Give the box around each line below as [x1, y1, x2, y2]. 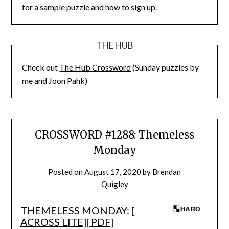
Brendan [152, 167, 181, 177]
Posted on [48, 167, 84, 177]
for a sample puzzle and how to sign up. [22, 2, 157, 12]
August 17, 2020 [84, 167, 141, 177]
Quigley [101, 179, 128, 189]
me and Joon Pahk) [22, 75, 88, 85]
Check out [22, 62, 60, 72]
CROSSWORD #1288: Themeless [35, 128, 194, 142]
